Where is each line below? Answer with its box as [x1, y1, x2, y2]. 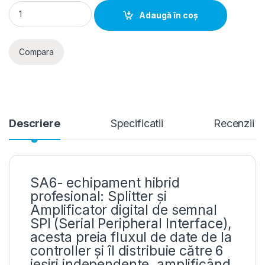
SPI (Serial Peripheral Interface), [30, 215, 232, 232]
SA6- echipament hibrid [30, 174, 180, 191]
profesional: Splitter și [30, 188, 167, 205]
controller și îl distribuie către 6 [30, 242, 224, 259]
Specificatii [110, 117, 164, 130]
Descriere [9, 117, 60, 130]
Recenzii [214, 117, 254, 130]
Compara [19, 47, 54, 57]
